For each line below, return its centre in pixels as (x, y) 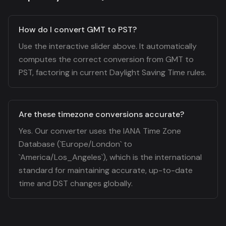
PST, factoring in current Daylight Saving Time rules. (112, 72)
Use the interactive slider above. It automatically (108, 46)
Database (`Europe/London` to (75, 144)
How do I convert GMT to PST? (78, 30)
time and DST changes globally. (76, 183)
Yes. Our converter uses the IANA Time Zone (100, 131)
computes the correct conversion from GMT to (106, 59)
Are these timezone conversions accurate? (101, 114)
